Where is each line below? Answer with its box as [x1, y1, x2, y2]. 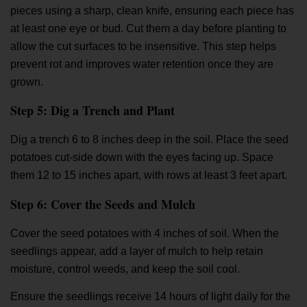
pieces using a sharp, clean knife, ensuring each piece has [10, 5, 294, 17]
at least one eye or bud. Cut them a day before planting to [10, 23, 286, 35]
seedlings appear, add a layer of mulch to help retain [10, 245, 263, 257]
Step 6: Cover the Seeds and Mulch [10, 195, 195, 213]
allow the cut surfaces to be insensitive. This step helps [10, 40, 276, 53]
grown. [10, 76, 43, 88]
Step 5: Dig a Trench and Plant [10, 101, 175, 120]
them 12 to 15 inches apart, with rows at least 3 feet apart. [10, 169, 287, 182]
